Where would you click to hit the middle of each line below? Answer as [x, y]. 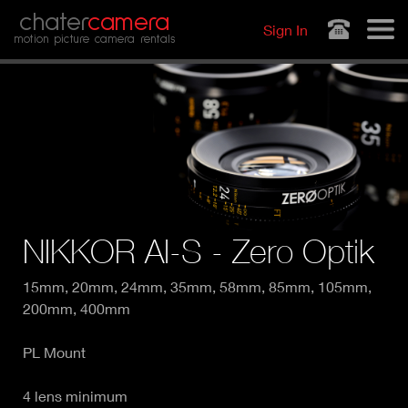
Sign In [286, 30]
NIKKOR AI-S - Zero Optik [199, 252]
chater [53, 23]
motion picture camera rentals [94, 40]
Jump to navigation [204, 12]
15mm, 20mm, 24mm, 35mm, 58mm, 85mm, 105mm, [197, 287]
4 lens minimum [75, 396]
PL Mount [54, 352]
